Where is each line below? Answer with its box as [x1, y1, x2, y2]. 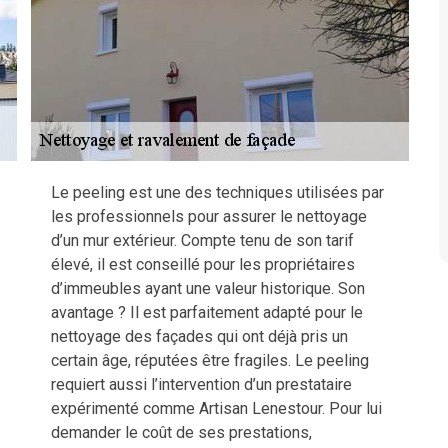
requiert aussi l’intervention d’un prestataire [51, 375, 352, 394]
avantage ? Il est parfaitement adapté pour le [51, 303, 363, 322]
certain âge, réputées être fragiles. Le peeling [51, 351, 369, 370]
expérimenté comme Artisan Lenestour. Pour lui [51, 399, 382, 418]
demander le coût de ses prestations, [51, 423, 312, 442]
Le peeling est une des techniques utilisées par [51, 183, 384, 202]
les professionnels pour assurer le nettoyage [51, 207, 367, 226]
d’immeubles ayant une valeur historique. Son [51, 279, 365, 298]
